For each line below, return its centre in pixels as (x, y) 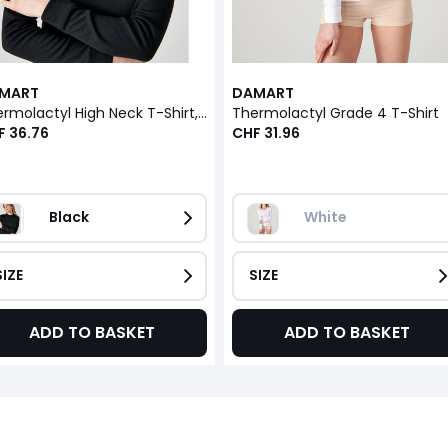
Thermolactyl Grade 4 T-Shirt (335, 113)
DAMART (262, 93)
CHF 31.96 (265, 133)
